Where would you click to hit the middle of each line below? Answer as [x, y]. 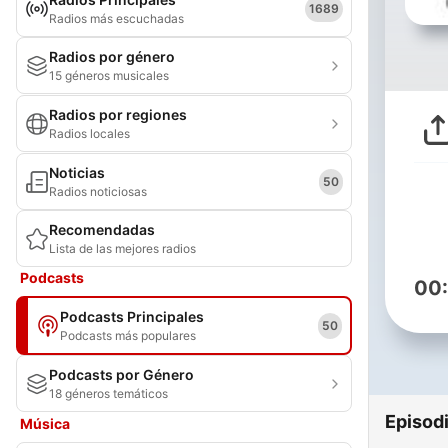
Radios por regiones [118, 114]
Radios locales [89, 133]
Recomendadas [102, 229]
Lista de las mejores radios [122, 248]
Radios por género [112, 56]
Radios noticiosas [98, 191]
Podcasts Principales [132, 316]
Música [45, 423]
